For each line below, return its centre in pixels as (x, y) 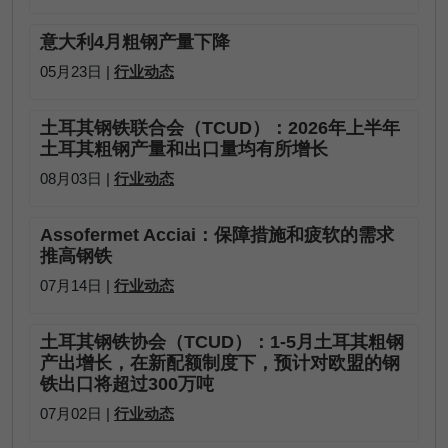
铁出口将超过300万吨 (127, 384)
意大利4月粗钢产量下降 (135, 42)
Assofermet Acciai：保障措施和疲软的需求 (217, 235)
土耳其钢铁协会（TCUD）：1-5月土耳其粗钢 (222, 342)
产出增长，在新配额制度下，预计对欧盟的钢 (220, 363)
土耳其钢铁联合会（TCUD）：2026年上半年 (220, 128)
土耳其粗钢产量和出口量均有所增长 (184, 149)
